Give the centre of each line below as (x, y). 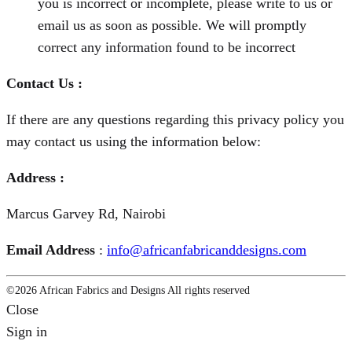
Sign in (27, 332)
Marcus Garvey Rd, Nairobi (86, 214)
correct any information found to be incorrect (167, 48)
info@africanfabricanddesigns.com (207, 250)
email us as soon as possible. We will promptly (172, 26)
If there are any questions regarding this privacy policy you (175, 120)
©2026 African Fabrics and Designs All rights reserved (128, 291)
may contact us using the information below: (134, 142)
